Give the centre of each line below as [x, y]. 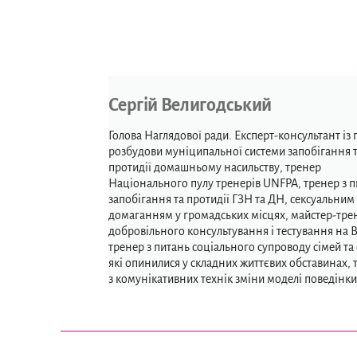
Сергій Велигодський [190, 105]
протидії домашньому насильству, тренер [214, 167]
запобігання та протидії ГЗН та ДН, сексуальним [231, 199]
